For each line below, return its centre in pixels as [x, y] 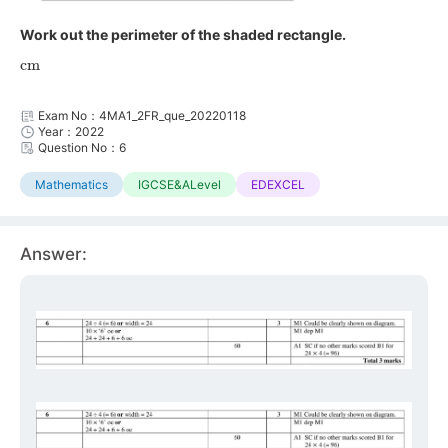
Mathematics [71, 184]
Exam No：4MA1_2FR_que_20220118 [142, 115]
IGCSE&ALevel [179, 184]
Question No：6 [82, 147]
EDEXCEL [278, 184]
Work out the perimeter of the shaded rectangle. [183, 34]
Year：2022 [71, 131]
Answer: [53, 253]
